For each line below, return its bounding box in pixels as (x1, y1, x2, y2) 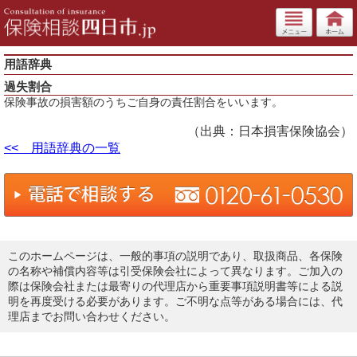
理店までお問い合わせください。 (8, 310, 175, 323)
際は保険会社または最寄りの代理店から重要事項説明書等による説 (8, 280, 343, 292)
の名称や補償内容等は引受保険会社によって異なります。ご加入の (8, 265, 343, 277)
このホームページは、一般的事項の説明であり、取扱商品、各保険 (8, 249, 343, 262)
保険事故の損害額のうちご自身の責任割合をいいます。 (4, 96, 283, 108)
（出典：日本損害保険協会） (187, 124, 353, 138)
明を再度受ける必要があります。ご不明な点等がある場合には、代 (8, 295, 343, 308)
